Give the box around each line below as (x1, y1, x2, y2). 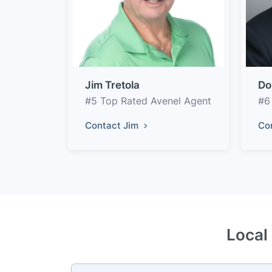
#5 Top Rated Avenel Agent (85, 94, 211, 107)
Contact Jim (85, 119, 141, 131)
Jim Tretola (85, 78, 140, 91)
